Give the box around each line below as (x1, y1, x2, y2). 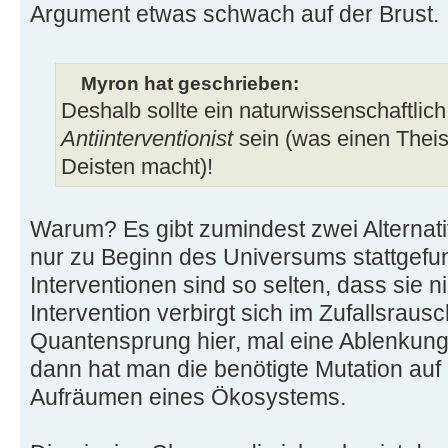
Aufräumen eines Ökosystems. (30, 383, 346, 410)
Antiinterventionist (61, 126, 233, 151)
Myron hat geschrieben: (81, 71, 299, 94)
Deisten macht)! (61, 154, 213, 179)
